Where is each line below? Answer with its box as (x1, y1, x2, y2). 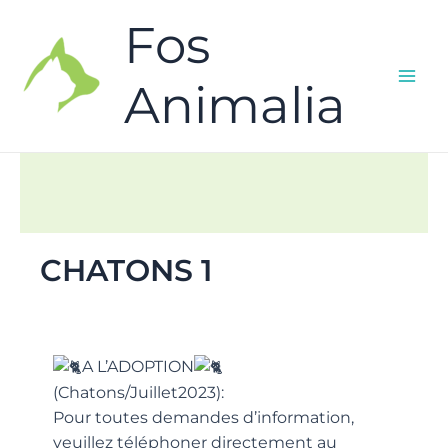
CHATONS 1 (40, 252, 212, 289)
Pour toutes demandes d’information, (53, 408, 355, 428)
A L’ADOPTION (82, 357, 195, 376)
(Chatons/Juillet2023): (53, 383, 225, 403)
